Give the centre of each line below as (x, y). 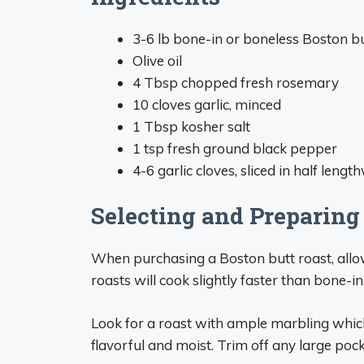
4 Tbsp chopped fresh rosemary (236, 82)
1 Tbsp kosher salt (191, 126)
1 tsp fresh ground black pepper (235, 148)
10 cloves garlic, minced (207, 104)
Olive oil (157, 60)
